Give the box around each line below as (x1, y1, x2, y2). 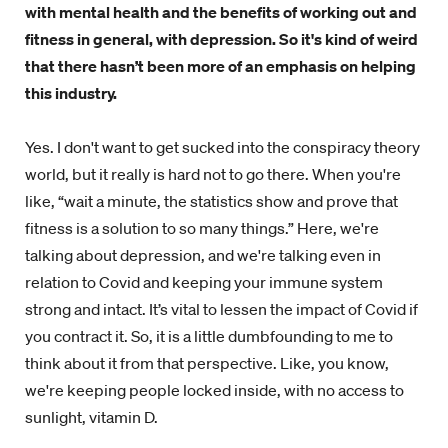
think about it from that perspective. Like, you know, (25, 353, 389, 373)
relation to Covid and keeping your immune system (25, 272, 383, 292)
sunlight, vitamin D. (25, 407, 158, 427)
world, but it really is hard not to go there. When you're (25, 164, 401, 184)
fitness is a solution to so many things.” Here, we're (25, 218, 379, 238)
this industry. (25, 83, 117, 103)
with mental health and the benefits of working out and (25, 2, 417, 22)
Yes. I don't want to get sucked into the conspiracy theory (25, 137, 420, 157)
